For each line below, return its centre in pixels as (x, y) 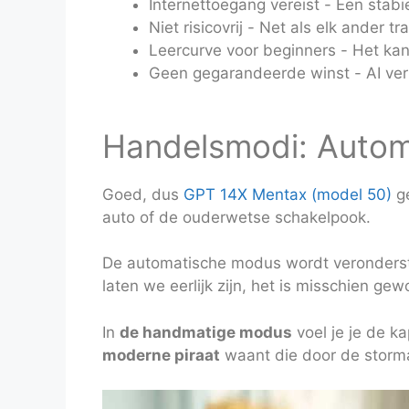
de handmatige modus (206, 332)
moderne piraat (161, 355)
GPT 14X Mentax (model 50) (288, 194)
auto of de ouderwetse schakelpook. (236, 217)
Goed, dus (143, 194)
